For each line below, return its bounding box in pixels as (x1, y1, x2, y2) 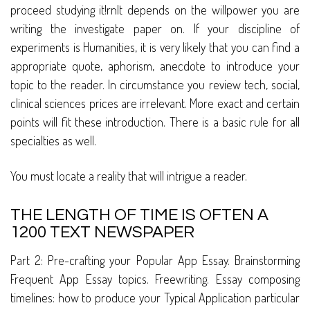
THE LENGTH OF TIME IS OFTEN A (10, 206, 268, 224)
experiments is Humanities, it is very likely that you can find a (10, 39, 300, 55)
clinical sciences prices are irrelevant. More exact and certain (10, 95, 300, 111)
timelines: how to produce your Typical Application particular (10, 290, 300, 306)
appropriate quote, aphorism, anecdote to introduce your (10, 58, 300, 74)
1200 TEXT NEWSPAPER (10, 224, 194, 241)
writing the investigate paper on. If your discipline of (10, 21, 300, 37)
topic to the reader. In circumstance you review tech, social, (10, 77, 300, 93)
